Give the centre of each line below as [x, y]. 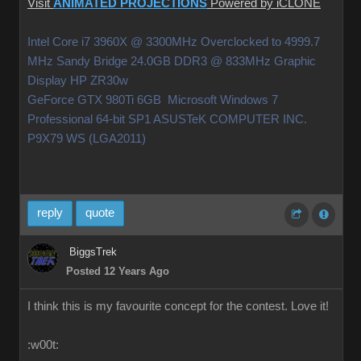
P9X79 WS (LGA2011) [87, 139]
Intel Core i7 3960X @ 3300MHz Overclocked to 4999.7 [174, 42]
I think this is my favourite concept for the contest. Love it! [178, 306]
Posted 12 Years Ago [118, 271]
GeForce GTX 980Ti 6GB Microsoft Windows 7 [153, 100]
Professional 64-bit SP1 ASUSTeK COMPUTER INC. [167, 120]
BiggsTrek [93, 252]
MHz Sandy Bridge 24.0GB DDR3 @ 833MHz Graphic [172, 62]
